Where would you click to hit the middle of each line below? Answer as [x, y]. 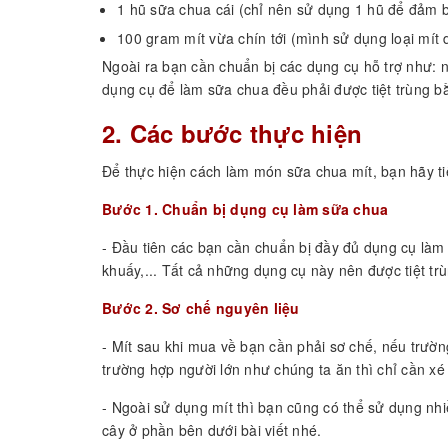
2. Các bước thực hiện [232, 133]
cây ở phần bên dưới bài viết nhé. [212, 430]
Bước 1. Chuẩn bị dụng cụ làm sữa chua [245, 209]
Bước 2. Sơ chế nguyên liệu [201, 308]
